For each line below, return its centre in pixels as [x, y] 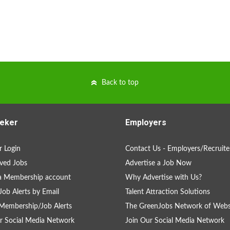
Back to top [120, 83]
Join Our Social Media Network [175, 221]
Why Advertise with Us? [164, 178]
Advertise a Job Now [158, 163]
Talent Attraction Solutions [168, 192]
